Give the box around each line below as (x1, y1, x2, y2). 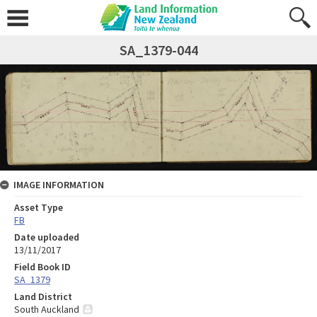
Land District (14, 290, 72, 304)
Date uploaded (14, 231, 79, 244)
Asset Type (14, 201, 63, 214)
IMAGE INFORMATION (13, 178, 104, 192)
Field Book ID (14, 260, 71, 274)
